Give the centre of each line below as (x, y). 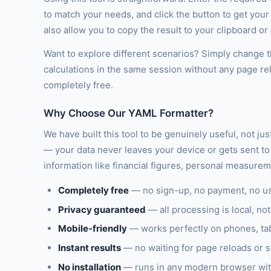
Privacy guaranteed (102, 209)
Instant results (90, 248)
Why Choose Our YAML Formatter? (129, 113)
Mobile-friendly (93, 229)
